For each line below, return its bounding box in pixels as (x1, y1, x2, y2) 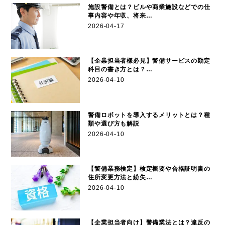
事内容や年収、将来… (88, 12, 153, 19)
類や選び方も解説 (88, 120, 140, 127)
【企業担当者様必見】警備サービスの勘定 (88, 57, 210, 65)
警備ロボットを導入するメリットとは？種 (88, 111, 210, 119)
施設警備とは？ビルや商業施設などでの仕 (88, 3, 210, 11)
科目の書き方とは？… (88, 66, 153, 73)
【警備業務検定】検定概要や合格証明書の (88, 165, 210, 173)
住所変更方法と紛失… (88, 174, 153, 181)
